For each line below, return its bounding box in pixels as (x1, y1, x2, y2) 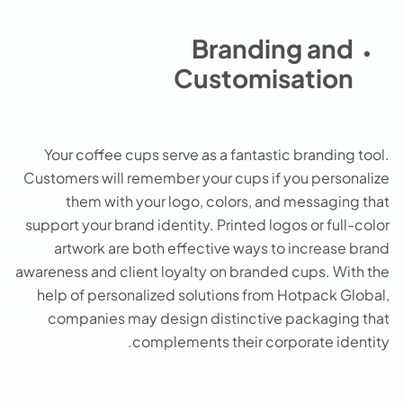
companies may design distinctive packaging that (48, 309, 390, 328)
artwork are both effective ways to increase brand (54, 238, 390, 258)
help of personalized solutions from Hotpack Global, (37, 285, 390, 305)
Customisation (174, 61, 354, 94)
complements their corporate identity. (132, 332, 390, 352)
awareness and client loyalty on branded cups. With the (15, 262, 390, 282)
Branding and (192, 31, 354, 64)
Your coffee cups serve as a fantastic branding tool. (44, 145, 390, 165)
